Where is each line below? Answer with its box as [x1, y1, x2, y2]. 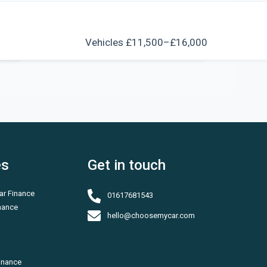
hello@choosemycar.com [105, 210, 195, 220]
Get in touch [87, 157, 166, 173]
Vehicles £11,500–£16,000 [85, 36, 207, 48]
